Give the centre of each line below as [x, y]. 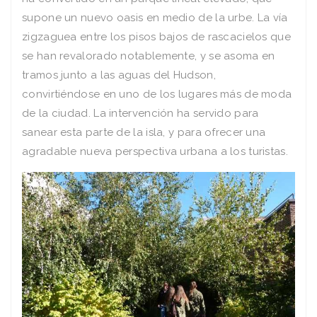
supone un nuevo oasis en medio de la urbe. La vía [155, 18]
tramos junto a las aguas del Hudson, [119, 75]
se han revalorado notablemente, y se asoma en [149, 56]
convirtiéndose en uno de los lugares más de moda [157, 94]
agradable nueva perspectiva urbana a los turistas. [155, 152]
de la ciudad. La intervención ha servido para [140, 114]
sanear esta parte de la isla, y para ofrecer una [144, 133]
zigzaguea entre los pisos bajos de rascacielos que [156, 37]
